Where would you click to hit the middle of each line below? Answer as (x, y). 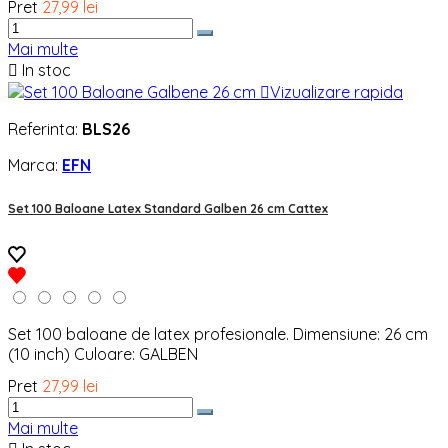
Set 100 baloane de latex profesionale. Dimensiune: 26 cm (218, 334)
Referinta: (45, 129)
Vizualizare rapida (336, 92)
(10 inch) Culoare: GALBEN (103, 354)
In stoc (44, 70)
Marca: (35, 165)
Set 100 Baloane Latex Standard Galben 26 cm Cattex (168, 208)
